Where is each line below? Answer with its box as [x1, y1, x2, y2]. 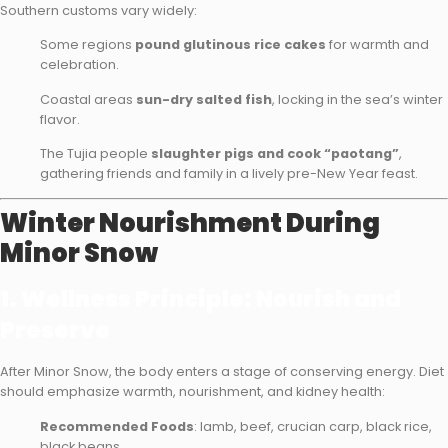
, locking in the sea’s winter [272, 90, 443, 108]
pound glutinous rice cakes [135, 36, 326, 54]
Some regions [40, 36, 135, 54]
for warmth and [326, 36, 429, 54]
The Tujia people [40, 145, 151, 163]
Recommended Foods [40, 417, 194, 435]
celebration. [40, 56, 119, 74]
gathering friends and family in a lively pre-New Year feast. [40, 165, 418, 183]
